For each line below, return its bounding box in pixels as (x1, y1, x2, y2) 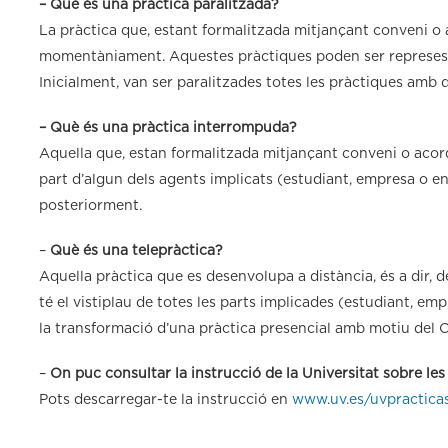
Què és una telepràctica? (50, 243, 223, 258)
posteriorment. (39, 198, 142, 213)
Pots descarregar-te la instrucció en (39, 392, 292, 407)
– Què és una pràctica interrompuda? (39, 120, 297, 135)
